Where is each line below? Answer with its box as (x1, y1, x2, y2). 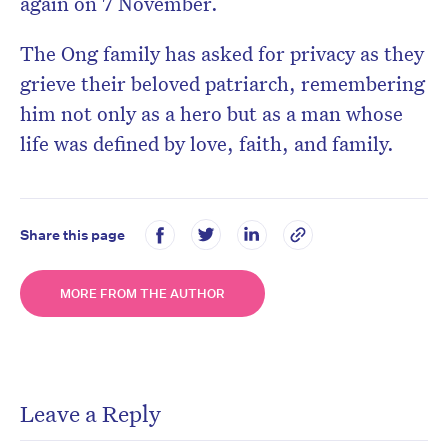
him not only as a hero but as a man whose (20, 100, 403, 127)
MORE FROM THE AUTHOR (60, 285, 225, 303)
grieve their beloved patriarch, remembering (20, 70, 425, 97)
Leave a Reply (20, 398, 161, 429)
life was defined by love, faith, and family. (20, 130, 394, 157)
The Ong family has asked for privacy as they (20, 40, 424, 67)
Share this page (20, 225, 125, 244)
